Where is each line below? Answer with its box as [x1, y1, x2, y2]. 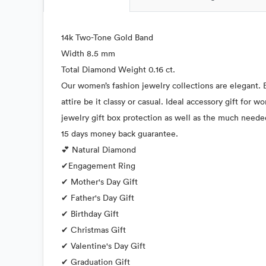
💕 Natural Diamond [61, 144, 136, 155]
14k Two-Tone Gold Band [61, 32, 153, 43]
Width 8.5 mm [61, 48, 115, 59]
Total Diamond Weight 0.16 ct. [61, 64, 175, 75]
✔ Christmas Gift [61, 224, 126, 235]
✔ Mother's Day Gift [61, 176, 138, 187]
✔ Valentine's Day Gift [61, 240, 145, 251]
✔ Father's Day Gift [61, 192, 134, 203]
